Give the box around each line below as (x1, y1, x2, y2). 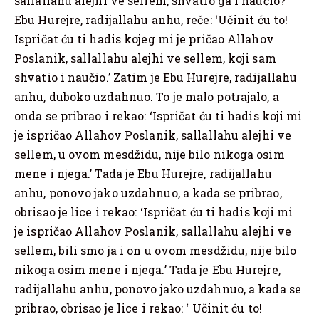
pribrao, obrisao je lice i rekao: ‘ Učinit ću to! (14, 300, 262, 315)
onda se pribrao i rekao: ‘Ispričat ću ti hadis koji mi (14, 108, 303, 123)
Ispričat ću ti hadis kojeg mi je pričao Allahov (14, 31, 274, 46)
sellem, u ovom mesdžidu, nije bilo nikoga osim (14, 146, 285, 162)
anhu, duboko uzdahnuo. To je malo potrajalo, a (14, 88, 279, 104)
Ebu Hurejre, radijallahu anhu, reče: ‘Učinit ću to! (14, 11, 288, 27)
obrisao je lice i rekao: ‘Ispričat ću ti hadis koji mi (14, 204, 293, 219)
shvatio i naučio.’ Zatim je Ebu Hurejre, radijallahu (14, 69, 298, 85)
